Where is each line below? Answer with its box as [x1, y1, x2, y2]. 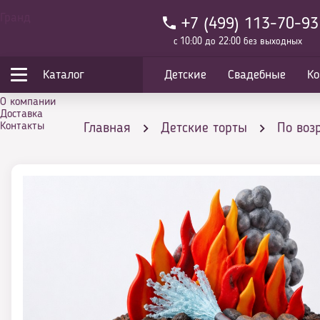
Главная [84, 121, 131, 136]
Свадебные [228, 69, 286, 81]
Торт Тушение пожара [84, 193, 211, 207]
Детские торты [161, 121, 247, 136]
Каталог [43, 69, 84, 81]
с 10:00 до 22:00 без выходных [174, 36, 302, 46]
